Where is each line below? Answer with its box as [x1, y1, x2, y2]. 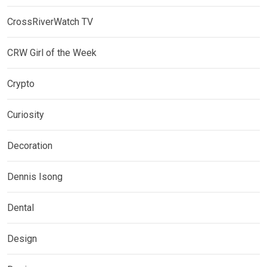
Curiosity [7, 109, 44, 121]
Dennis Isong [7, 171, 63, 183]
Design [7, 233, 37, 245]
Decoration [7, 140, 52, 152]
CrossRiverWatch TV [7, 16, 93, 28]
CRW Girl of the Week [7, 47, 97, 59]
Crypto [7, 78, 35, 90]
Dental [7, 202, 34, 214]
